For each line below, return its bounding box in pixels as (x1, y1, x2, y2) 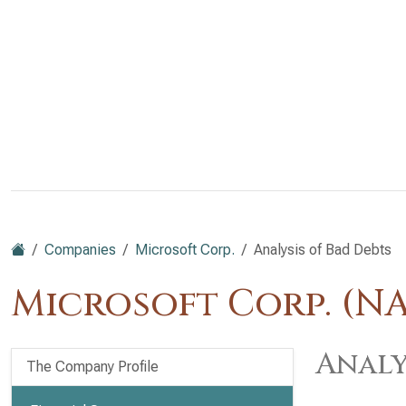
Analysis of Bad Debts (254, 241, 391, 258)
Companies (44, 241, 116, 258)
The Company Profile (26, 358, 159, 375)
